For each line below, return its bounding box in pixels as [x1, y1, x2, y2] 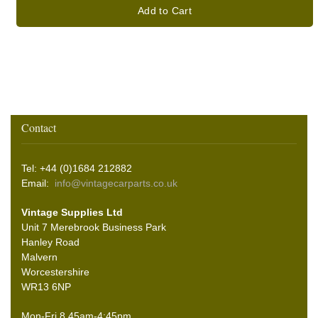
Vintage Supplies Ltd [21, 207, 123, 219]
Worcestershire [21, 266, 89, 278]
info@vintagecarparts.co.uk [55, 177, 177, 190]
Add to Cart [138, 5, 192, 17]
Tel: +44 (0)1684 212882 [21, 163, 132, 175]
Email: [21, 177, 55, 190]
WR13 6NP [21, 281, 71, 293]
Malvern [21, 251, 57, 263]
